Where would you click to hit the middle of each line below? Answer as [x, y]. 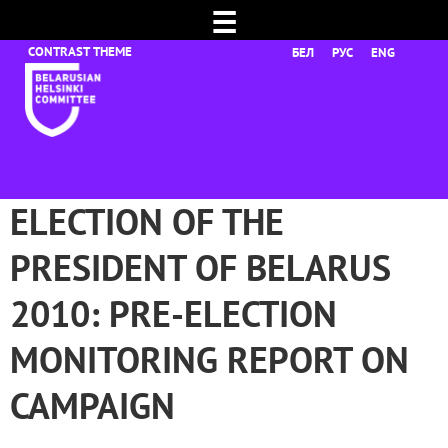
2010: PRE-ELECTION [173, 313]
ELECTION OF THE [147, 221]
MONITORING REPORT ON [209, 359]
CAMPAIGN [92, 405]
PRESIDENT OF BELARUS [200, 267]
